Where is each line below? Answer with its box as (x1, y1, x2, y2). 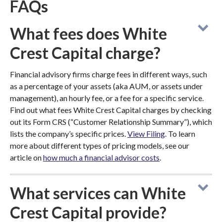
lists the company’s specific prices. (10, 129, 127, 138)
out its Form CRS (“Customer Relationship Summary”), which (10, 117, 212, 126)
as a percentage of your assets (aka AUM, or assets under (10, 81, 203, 91)
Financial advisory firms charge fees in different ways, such (10, 69, 207, 79)
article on (10, 153, 43, 162)
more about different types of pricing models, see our (10, 141, 189, 150)
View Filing (127, 129, 165, 138)
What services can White (10, 183, 186, 203)
